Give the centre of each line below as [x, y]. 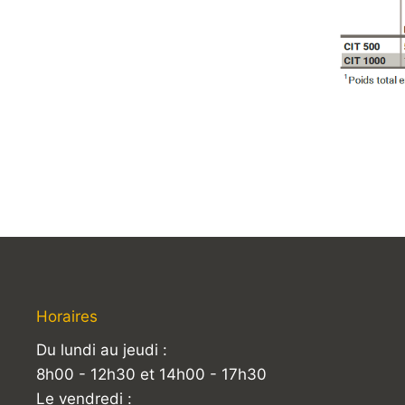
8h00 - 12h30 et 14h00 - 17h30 [151, 374]
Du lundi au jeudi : [102, 349]
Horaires [67, 316]
